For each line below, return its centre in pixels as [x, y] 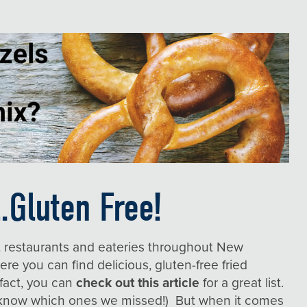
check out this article [138, 282]
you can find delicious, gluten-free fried [135, 265]
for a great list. [242, 282]
